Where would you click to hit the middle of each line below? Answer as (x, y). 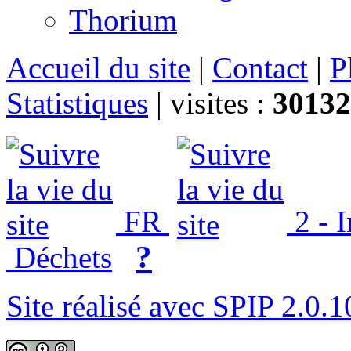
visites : (221, 103)
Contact (260, 67)
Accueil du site (98, 67)
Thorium (123, 20)
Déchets (59, 257)
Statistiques (77, 103)
